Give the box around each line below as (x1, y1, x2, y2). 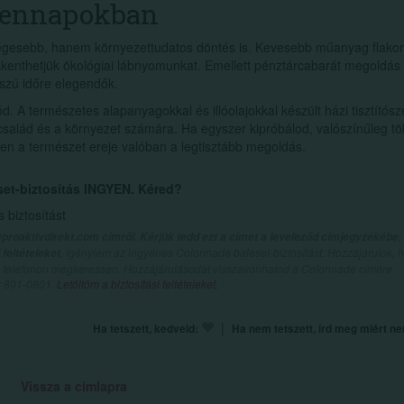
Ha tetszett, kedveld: (93, 321, 198, 336)
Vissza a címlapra (20, 377, 127, 395)
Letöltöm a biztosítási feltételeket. (57, 276, 218, 291)
